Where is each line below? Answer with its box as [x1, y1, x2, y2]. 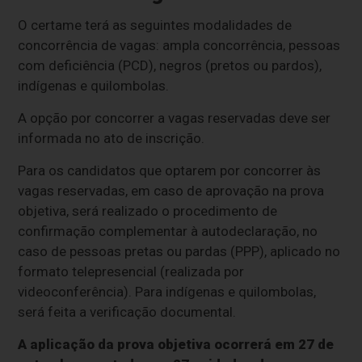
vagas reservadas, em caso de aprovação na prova [18, 183, 325, 200]
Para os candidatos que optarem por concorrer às [18, 162, 322, 179]
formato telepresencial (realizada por [18, 263, 245, 280]
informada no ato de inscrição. [18, 130, 205, 147]
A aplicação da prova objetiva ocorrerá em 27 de [18, 336, 335, 353]
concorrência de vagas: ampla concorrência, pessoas [18, 37, 341, 54]
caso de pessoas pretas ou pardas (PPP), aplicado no [18, 243, 341, 260]
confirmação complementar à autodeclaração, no [18, 223, 318, 240]
